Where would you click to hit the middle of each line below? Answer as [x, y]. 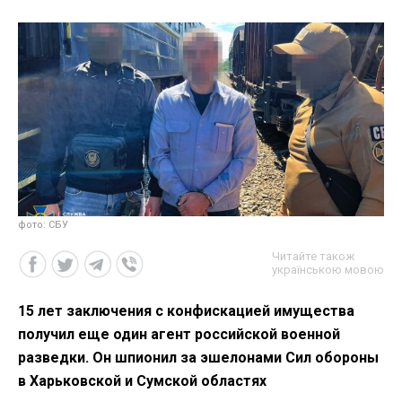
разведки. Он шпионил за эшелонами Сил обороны [198, 357]
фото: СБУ [43, 224]
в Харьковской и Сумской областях [142, 380]
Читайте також [313, 256]
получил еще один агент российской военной [179, 334]
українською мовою [328, 269]
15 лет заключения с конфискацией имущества [186, 310]
